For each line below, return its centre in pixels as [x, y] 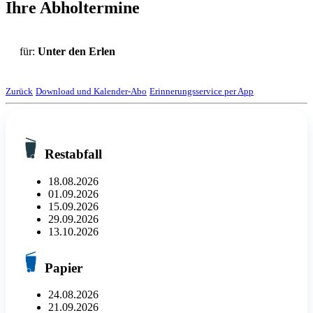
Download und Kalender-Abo [91, 92]
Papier [62, 268]
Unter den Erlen [77, 52]
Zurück [19, 92]
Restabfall [72, 154]
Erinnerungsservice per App [202, 92]
